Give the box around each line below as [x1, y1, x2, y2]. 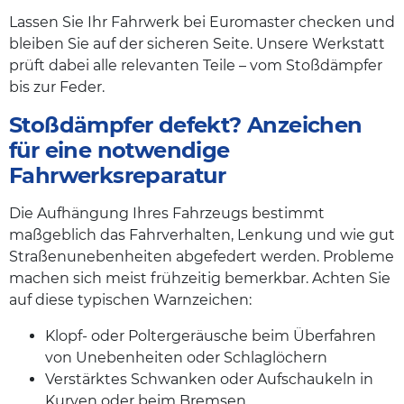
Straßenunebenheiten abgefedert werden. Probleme [9, 247, 394, 265]
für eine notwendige [9, 136, 230, 163]
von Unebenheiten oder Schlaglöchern [45, 348, 327, 366]
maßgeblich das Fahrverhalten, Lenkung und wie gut [9, 225, 395, 243]
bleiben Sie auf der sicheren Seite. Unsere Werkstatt [9, 34, 385, 52]
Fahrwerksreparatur [9, 161, 226, 188]
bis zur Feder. [9, 78, 105, 96]
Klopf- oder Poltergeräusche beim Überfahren [45, 326, 376, 344]
